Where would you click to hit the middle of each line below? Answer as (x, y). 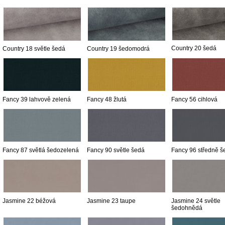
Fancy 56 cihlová (194, 100)
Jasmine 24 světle (196, 201)
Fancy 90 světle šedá (116, 150)
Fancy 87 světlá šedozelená (41, 150)
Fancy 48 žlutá (107, 100)
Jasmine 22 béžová (29, 201)
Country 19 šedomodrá (118, 49)
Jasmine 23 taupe (111, 201)
